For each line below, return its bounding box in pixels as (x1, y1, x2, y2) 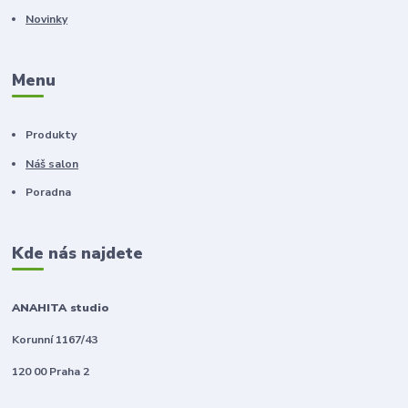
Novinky (25, 12, 68, 27)
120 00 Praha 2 (12, 363, 90, 379)
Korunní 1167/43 (12, 331, 98, 347)
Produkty (25, 127, 77, 143)
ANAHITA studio (12, 300, 110, 315)
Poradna (25, 185, 72, 200)
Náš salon (25, 156, 79, 171)
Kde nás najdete (12, 241, 144, 264)
